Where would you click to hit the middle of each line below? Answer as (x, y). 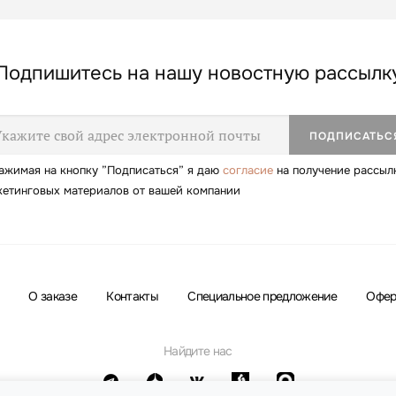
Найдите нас (198, 351)
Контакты (133, 296)
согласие (247, 170)
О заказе (53, 296)
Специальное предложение (263, 296)
